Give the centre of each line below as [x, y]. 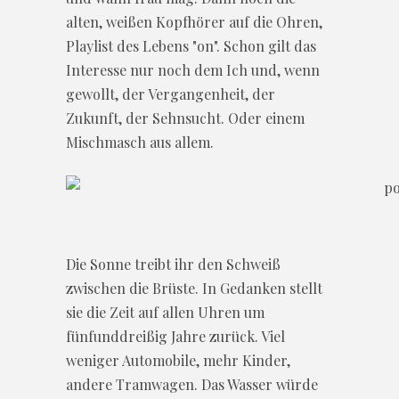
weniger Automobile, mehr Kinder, [178, 360]
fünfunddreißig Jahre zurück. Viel [175, 336]
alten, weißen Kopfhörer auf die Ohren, [194, 21]
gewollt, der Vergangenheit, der [171, 94]
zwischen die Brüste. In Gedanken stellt [194, 288]
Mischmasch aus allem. [140, 142]
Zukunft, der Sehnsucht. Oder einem [185, 118]
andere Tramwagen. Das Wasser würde [192, 384]
